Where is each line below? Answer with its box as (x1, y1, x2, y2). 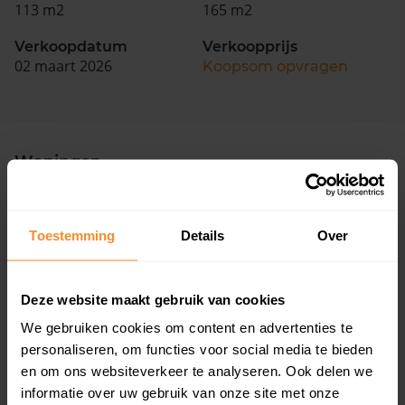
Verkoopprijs (202, 38, 297, 55)
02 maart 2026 (14, 56, 112, 76)
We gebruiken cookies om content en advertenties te (21, 319, 353, 335)
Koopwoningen (65, 332, 169, 352)
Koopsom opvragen (202, 58, 348, 75)
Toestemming (29, 227, 116, 242)
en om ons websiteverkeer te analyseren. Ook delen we (21, 363, 372, 379)
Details (180, 227, 225, 242)
